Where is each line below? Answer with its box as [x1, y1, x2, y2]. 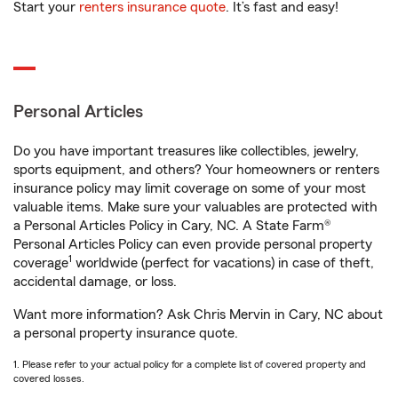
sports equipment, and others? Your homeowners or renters [13, 163, 379, 178]
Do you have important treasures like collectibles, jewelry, [13, 144, 359, 159]
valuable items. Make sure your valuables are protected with [13, 200, 378, 215]
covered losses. [13, 373, 84, 385]
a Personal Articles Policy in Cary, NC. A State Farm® [13, 219, 331, 234]
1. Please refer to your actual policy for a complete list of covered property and [13, 359, 366, 370]
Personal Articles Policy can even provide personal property [13, 237, 372, 252]
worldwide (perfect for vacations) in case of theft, [72, 256, 374, 271]
